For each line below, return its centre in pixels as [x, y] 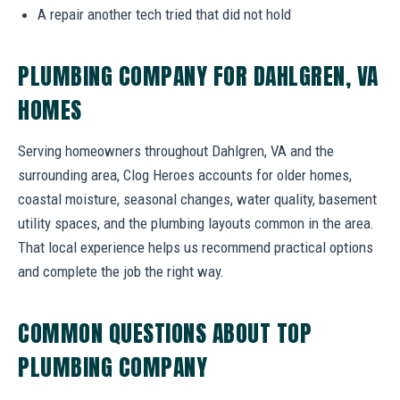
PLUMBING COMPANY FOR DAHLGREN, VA [198, 75]
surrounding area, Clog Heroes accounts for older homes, [185, 175]
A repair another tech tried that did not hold [164, 14]
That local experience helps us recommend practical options [196, 247]
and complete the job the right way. [121, 271]
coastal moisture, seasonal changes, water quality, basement [197, 199]
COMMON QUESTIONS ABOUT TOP [165, 333]
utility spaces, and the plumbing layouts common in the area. [196, 223]
